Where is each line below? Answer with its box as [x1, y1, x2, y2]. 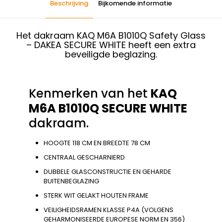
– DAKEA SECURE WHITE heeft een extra [26, 38, 196, 51]
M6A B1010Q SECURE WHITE [29, 100, 187, 116]
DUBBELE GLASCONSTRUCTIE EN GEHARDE [44, 166, 171, 176]
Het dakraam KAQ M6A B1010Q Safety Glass [16, 29, 206, 42]
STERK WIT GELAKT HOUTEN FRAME [44, 190, 149, 200]
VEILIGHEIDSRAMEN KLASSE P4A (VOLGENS [44, 205, 173, 215]
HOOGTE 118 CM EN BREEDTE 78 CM [44, 138, 150, 148]
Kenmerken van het [29, 85, 151, 102]
